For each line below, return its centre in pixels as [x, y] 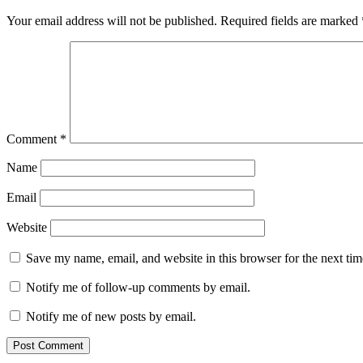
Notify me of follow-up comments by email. [138, 288]
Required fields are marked [291, 21]
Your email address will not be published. [112, 21]
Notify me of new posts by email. [111, 317]
